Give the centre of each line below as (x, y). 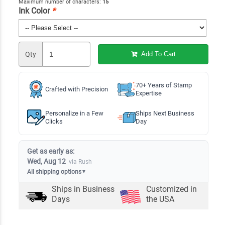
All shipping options (54, 172)
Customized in (171, 189)
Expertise (148, 93)
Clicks (54, 121)
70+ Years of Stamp (163, 85)
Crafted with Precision (76, 89)
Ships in (67, 189)
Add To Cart (157, 54)
